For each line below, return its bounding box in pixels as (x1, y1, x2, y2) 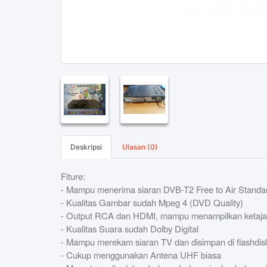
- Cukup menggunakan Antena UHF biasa (61, 248, 221, 261)
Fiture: (61, 169, 85, 182)
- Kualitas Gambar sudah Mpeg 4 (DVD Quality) (61, 195, 243, 209)
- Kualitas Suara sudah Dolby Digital (61, 222, 198, 235)
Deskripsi (70, 142, 102, 151)
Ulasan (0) (122, 142, 158, 151)
